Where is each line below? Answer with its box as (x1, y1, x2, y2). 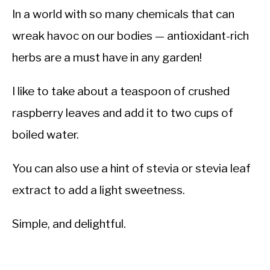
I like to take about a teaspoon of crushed (12, 84, 230, 99)
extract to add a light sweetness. (12, 183, 185, 198)
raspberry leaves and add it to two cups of (12, 106, 233, 121)
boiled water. (12, 128, 79, 142)
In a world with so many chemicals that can (12, 7, 234, 22)
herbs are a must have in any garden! (12, 51, 202, 65)
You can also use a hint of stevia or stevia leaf (12, 162, 251, 176)
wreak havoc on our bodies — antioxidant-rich (12, 29, 249, 43)
